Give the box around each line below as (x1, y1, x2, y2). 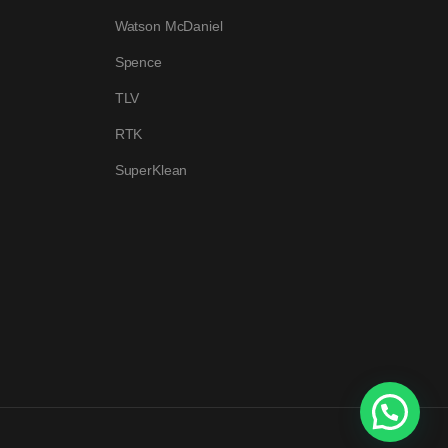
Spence (114, 54, 162, 70)
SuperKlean (114, 162, 188, 178)
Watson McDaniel (114, 18, 223, 34)
